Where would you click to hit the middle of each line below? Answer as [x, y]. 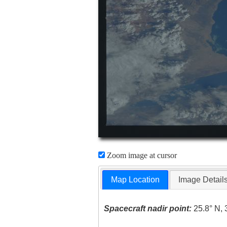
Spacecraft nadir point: [148, 209]
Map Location [136, 180]
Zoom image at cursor [141, 155]
